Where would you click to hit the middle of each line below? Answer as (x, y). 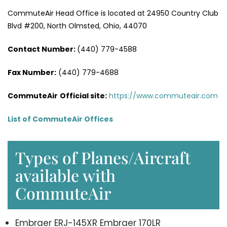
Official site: (83, 96)
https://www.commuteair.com (163, 96)
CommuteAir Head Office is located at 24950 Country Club (113, 13)
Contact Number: (42, 49)
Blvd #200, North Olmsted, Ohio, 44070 (77, 26)
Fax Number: (32, 72)
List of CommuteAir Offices (60, 119)
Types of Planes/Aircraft (103, 157)
